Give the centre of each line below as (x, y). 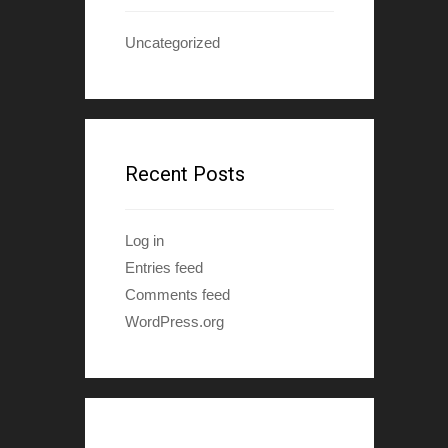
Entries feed (163, 267)
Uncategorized (172, 42)
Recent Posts (184, 174)
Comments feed (177, 294)
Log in (144, 240)
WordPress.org (174, 321)
